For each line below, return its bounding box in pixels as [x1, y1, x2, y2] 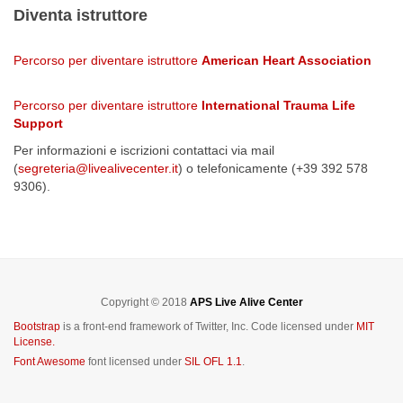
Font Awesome [13, 355, 85, 368]
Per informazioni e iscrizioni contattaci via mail [13, 143, 274, 157]
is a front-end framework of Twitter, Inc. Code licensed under [60, 320, 356, 333]
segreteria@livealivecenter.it [18, 161, 178, 175]
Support [13, 116, 63, 130]
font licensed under [85, 355, 184, 368]
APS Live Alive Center [189, 296, 303, 309]
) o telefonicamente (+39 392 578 [178, 161, 368, 175]
